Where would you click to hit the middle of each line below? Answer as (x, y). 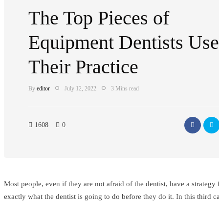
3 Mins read (125, 88)
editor (43, 88)
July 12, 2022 (80, 88)
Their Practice (83, 67)
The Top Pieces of (99, 18)
